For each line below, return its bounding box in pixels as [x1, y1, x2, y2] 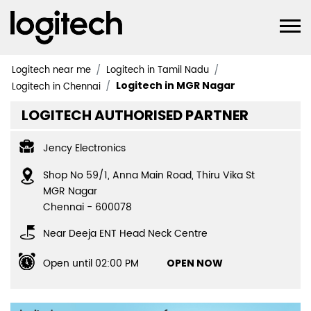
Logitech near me [12, 63, 91, 78]
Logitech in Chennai [12, 79, 101, 94]
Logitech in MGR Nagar [116, 78, 235, 92]
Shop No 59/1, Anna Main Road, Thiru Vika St [43, 167, 255, 184]
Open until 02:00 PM [43, 255, 139, 272]
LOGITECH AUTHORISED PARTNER [22, 106, 249, 126]
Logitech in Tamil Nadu [106, 63, 209, 78]
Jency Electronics [43, 140, 126, 157]
